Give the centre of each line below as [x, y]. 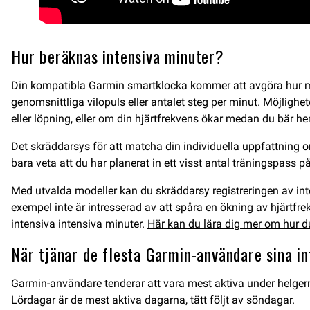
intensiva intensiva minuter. [79, 224]
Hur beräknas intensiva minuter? [118, 56]
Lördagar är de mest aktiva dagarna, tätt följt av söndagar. [153, 300]
